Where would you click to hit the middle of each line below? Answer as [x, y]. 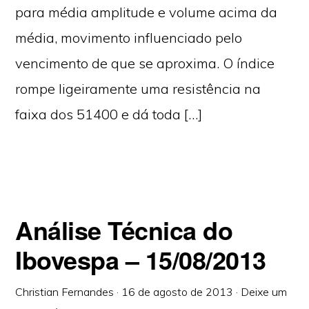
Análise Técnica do [124, 230]
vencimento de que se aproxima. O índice [145, 63]
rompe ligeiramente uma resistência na [138, 89]
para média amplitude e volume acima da [147, 12]
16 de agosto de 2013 [178, 292]
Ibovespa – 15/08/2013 [141, 259]
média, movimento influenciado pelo [129, 38]
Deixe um [264, 292]
